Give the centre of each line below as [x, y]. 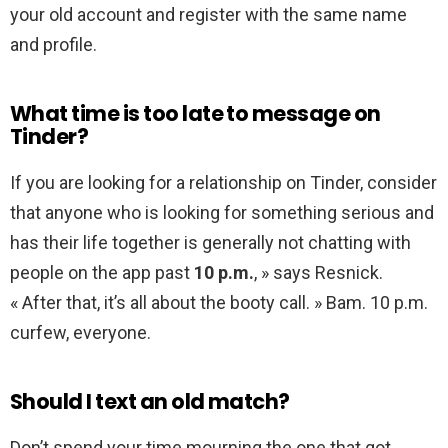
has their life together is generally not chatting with [210, 243]
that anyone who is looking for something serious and [222, 213]
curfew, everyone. [80, 333]
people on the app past [102, 273]
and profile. [53, 45]
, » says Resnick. [318, 273]
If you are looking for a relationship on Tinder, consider [223, 183]
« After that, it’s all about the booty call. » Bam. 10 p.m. [219, 303]
